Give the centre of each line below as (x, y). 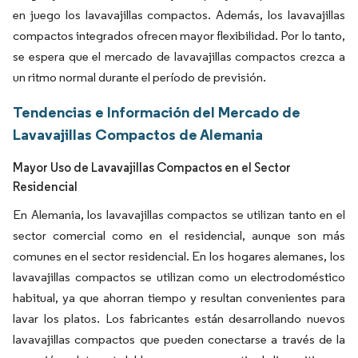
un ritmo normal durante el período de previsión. (139, 77)
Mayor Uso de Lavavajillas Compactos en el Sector (152, 167)
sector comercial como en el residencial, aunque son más (179, 235)
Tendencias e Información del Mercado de (157, 112)
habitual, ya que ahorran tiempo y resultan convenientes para (179, 298)
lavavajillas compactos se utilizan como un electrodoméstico (179, 277)
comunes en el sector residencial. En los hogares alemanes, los (179, 256)
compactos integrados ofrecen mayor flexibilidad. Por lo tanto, (179, 36)
